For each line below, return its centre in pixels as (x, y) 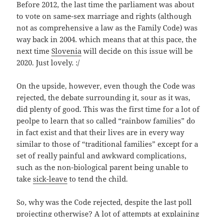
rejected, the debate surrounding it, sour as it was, (104, 97)
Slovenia (67, 51)
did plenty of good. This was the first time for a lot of (108, 109)
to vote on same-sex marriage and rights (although (104, 16)
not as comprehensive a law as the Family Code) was (107, 27)
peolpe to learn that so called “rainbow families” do (106, 120)
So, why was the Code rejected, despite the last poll (104, 202)
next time (34, 51)
